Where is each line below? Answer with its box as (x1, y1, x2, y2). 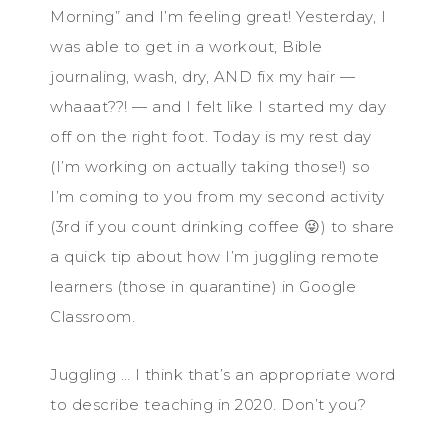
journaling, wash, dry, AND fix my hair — (50, 67, 355, 86)
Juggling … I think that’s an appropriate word (50, 365, 396, 384)
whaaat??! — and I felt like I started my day (50, 97, 386, 116)
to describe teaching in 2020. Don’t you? (50, 395, 366, 414)
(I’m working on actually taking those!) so (50, 157, 370, 176)
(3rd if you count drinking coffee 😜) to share (50, 217, 395, 236)
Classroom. (50, 307, 135, 326)
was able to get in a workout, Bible (50, 37, 323, 56)
